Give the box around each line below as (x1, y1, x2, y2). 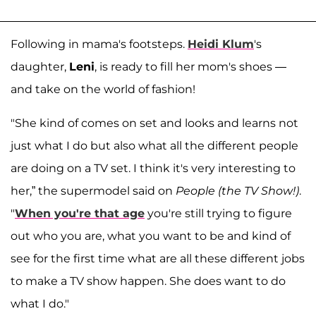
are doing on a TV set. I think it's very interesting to (11, 161, 296, 175)
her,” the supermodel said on (11, 183, 176, 197)
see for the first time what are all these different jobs (11, 251, 305, 265)
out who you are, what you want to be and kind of (11, 229, 291, 243)
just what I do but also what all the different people (11, 138, 298, 152)
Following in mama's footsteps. (11, 37, 188, 51)
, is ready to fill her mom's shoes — (95, 59, 286, 73)
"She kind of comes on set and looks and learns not (11, 116, 298, 130)
